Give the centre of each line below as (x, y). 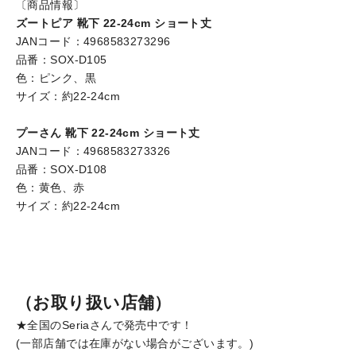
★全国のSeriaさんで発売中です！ (104, 325)
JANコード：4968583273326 (93, 151)
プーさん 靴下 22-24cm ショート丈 (108, 132)
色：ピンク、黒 (56, 77)
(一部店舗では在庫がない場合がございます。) (135, 343)
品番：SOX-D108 (62, 169)
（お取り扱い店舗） (94, 302)
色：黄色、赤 (50, 187)
